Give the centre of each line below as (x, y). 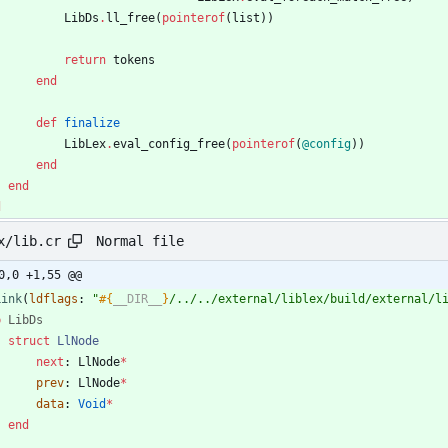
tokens (134, 60)
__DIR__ (137, 299)
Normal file (140, 240)
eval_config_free (169, 144)
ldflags (53, 299)
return (85, 60)
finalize (92, 123)
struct (29, 341)
